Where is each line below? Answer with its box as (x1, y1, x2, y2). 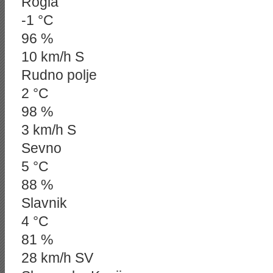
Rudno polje (21, 67, 97, 83)
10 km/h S (21, 49, 84, 65)
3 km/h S (21, 122, 76, 138)
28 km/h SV (21, 250, 93, 266)
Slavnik (21, 195, 67, 211)
